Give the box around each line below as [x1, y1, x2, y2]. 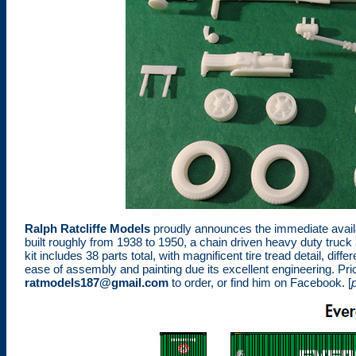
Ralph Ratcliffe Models [25, 221, 150, 235]
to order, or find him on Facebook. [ [168, 275, 351, 289]
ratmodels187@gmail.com [25, 275, 168, 289]
